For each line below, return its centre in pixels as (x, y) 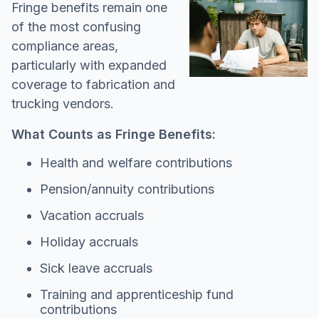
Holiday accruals (89, 241)
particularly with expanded (89, 65)
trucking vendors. (63, 103)
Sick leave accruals (96, 268)
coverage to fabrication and (93, 84)
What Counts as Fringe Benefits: (114, 134)
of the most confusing (76, 26)
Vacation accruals (92, 215)
